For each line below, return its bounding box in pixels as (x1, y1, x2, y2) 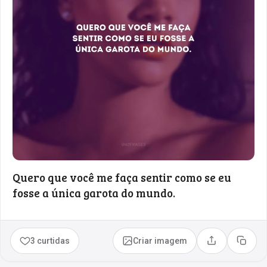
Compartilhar (210, 240, 263, 250)
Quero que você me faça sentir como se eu (13, 169, 231, 185)
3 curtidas (30, 235, 70, 246)
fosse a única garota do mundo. (13, 185, 175, 200)
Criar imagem (133, 235, 188, 246)
